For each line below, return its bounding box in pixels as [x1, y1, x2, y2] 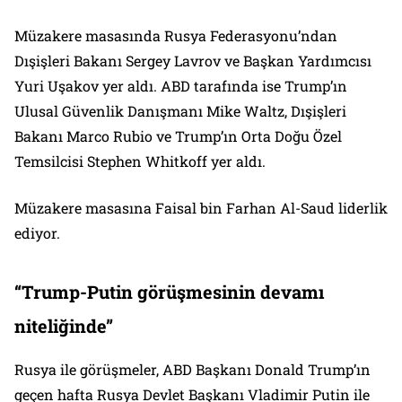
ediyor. [14, 223, 60, 243]
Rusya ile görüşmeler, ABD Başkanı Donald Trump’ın [14, 360, 371, 380]
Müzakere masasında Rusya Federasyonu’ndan [14, 26, 337, 46]
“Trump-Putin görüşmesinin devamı [14, 280, 324, 304]
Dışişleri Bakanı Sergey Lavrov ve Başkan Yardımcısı [14, 51, 371, 71]
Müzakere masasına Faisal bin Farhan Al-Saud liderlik [14, 198, 388, 218]
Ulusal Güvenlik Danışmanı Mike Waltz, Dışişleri [14, 101, 346, 121]
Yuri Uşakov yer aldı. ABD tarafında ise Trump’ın [14, 76, 347, 96]
